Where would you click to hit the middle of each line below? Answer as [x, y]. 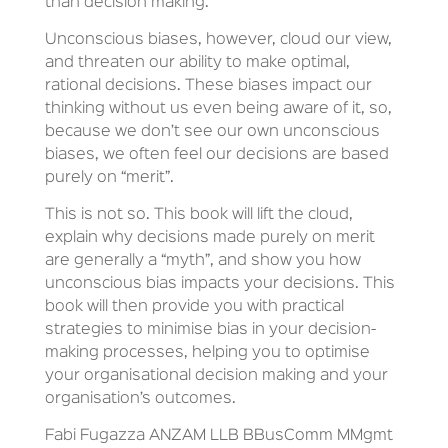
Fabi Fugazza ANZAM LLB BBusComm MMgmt [218, 436]
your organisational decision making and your [216, 376]
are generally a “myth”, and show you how [202, 261]
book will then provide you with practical [194, 307]
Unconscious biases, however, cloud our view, [218, 40]
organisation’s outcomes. [140, 399]
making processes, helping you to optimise [207, 353]
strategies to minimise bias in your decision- [210, 330]
